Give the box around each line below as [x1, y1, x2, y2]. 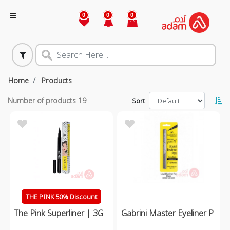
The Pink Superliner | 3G [14, 207, 103, 219]
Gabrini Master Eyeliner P [121, 207, 214, 219]
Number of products [8, 95, 78, 106]
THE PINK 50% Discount [26, 192, 97, 202]
